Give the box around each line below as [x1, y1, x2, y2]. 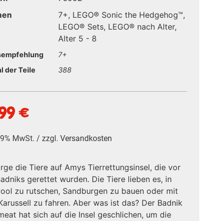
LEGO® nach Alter [108, 22, 175, 32]
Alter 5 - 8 [58, 34, 97, 43]
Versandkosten [60, 133, 112, 143]
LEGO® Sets [58, 22, 104, 32]
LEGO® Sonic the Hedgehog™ [73, 10, 184, 20]
